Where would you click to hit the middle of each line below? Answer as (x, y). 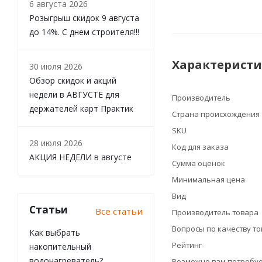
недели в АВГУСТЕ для (74, 94)
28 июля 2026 (56, 143)
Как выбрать (55, 232)
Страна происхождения (216, 114)
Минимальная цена (208, 180)
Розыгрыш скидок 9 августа (84, 18)
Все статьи (119, 211)
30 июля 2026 (56, 66)
